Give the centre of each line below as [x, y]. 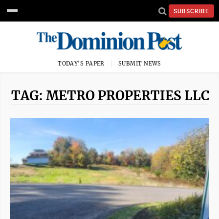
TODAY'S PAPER [81, 64]
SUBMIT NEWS [140, 64]
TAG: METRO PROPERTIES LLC [110, 96]
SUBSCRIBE [191, 11]
